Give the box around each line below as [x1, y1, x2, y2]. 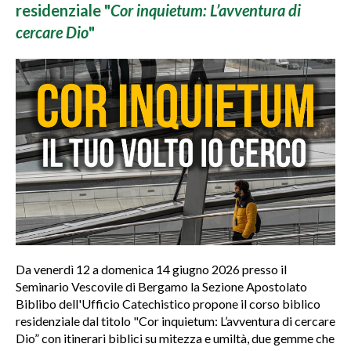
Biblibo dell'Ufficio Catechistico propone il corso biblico [16, 296, 320, 311]
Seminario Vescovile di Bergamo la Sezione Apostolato [16, 279, 307, 294]
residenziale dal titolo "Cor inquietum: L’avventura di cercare [16, 313, 335, 328]
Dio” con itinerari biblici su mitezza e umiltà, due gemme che [16, 331, 335, 346]
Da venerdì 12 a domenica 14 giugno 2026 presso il [16, 262, 287, 277]
